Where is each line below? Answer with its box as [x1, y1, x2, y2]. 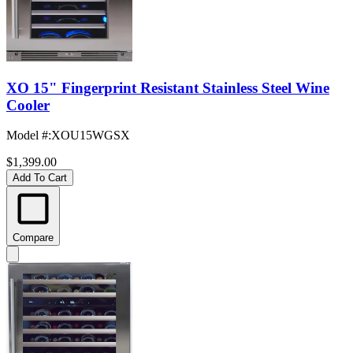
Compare [13, 232, 54, 244]
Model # [6, 128, 48, 143]
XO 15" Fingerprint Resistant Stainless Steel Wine [6, 79, 329, 96]
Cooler [6, 96, 50, 113]
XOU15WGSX [51, 128, 130, 143]
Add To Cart [13, 172, 67, 184]
